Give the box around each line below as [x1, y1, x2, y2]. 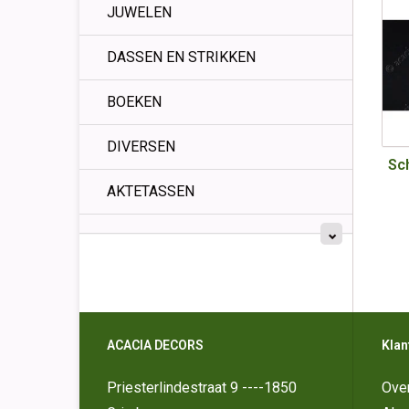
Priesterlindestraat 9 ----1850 [107, 379, 297, 397]
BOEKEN [107, 93, 162, 110]
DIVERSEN [107, 138, 175, 155]
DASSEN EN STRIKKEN [107, 48, 256, 66]
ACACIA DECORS [107, 338, 204, 353]
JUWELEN [107, 4, 172, 21]
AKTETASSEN [107, 183, 194, 200]
